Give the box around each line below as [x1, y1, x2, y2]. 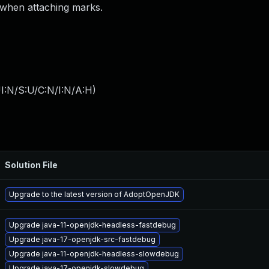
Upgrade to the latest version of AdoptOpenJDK [9, 190, 180, 199]
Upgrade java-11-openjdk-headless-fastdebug [9, 220, 176, 229]
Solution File [5, 160, 58, 170]
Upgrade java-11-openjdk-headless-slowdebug [9, 249, 179, 258]
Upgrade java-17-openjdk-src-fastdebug [9, 235, 156, 244]
